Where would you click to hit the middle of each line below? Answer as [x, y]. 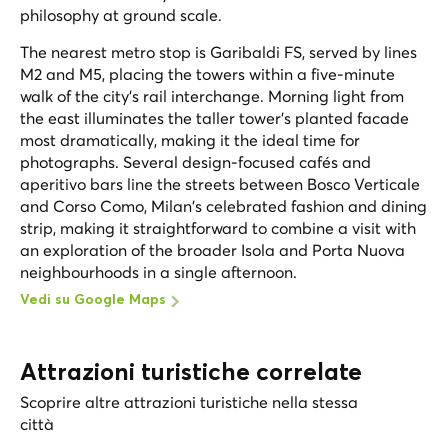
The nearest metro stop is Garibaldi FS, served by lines [218, 51]
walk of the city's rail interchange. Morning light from [212, 95]
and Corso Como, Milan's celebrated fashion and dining [223, 205]
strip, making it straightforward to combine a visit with [218, 227]
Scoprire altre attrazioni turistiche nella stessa [189, 401]
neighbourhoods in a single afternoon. [158, 271]
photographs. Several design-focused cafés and [195, 161]
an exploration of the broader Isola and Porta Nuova [212, 249]
